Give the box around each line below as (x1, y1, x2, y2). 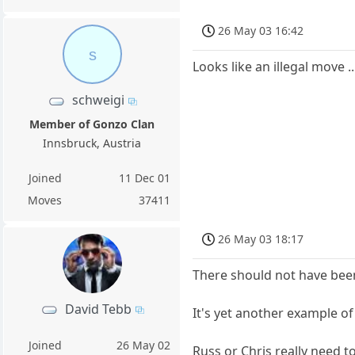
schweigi (71, 91, 124, 109)
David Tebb (64, 300, 132, 318)
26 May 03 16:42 (218, 23, 304, 39)
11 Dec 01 (119, 170, 171, 185)
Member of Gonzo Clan (29, 116, 155, 132)
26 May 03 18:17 (218, 231, 304, 247)
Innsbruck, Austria (43, 135, 142, 151)
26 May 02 (116, 337, 171, 353)
